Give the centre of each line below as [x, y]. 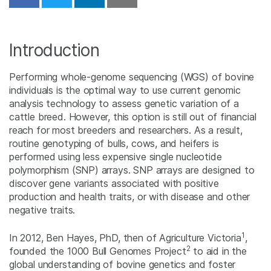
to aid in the [218, 251]
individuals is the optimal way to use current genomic [125, 90]
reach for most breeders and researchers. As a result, [126, 130]
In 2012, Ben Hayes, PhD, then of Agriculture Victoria [125, 238]
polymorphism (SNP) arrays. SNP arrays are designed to [132, 170]
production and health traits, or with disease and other [130, 197]
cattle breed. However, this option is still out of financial [133, 117]
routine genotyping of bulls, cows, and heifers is [114, 144]
